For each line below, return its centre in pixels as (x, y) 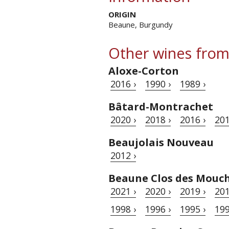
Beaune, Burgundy (141, 24)
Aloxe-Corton (144, 71)
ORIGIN (122, 14)
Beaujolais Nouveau (161, 142)
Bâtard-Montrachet (161, 106)
